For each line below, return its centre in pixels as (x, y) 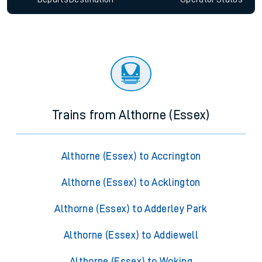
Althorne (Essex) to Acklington (131, 183)
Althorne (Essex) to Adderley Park (131, 209)
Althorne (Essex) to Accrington (131, 156)
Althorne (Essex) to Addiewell (131, 235)
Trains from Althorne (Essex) (131, 116)
